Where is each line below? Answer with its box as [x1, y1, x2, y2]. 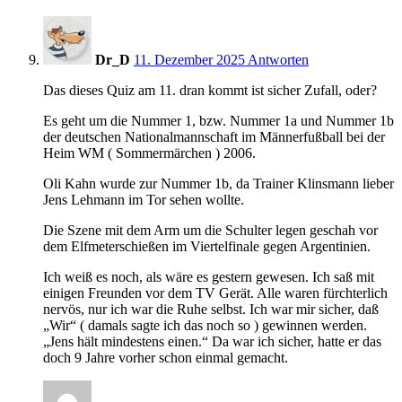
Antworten [248, 51, 309, 67]
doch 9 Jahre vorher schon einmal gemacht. [43, 349, 288, 365]
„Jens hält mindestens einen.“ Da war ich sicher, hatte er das [43, 333, 381, 349]
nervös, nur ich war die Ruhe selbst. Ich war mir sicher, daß [43, 301, 379, 317]
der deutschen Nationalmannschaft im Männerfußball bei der [43, 128, 385, 144]
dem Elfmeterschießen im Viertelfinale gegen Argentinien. [43, 238, 371, 254]
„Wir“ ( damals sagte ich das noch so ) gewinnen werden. [43, 317, 367, 333]
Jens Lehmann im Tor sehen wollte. [43, 191, 244, 207]
